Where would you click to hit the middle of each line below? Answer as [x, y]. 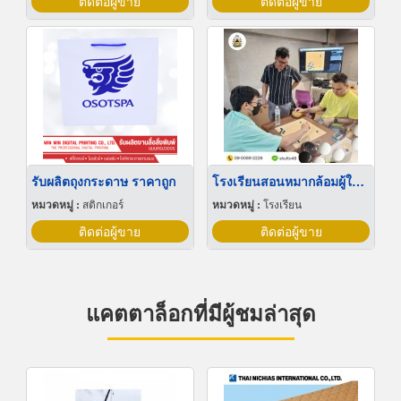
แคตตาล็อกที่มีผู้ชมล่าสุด [200, 313]
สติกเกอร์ [102, 204]
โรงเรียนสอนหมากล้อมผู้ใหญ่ [358, 181]
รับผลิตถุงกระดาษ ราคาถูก [103, 181]
